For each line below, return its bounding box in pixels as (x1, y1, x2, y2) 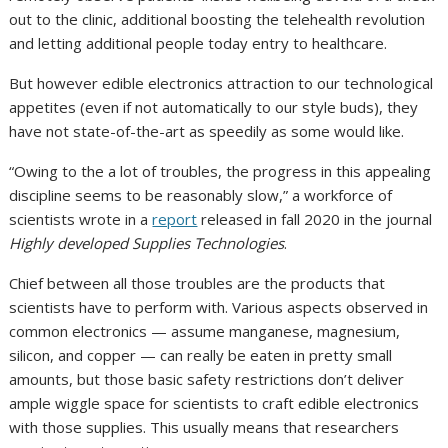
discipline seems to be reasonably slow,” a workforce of (9, 185, 393, 206)
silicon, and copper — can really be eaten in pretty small (9, 345, 393, 366)
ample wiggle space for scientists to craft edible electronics (9, 393, 420, 414)
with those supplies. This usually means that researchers (9, 417, 400, 438)
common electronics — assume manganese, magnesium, (9, 321, 401, 342)
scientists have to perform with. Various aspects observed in (9, 297, 429, 318)
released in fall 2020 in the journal (197, 209, 433, 230)
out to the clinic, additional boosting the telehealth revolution (9, 9, 426, 30)
